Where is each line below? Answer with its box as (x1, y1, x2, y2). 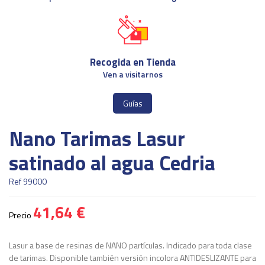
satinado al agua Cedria (9, 147, 215, 179)
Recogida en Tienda (89, 54, 176, 70)
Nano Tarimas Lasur (9, 123, 185, 154)
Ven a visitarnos (102, 68, 163, 81)
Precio (9, 209, 33, 222)
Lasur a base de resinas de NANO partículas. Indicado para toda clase (9, 239, 252, 252)
